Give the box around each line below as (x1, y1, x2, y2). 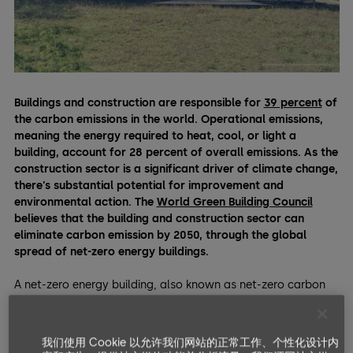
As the (303, 146, 338, 160)
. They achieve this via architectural (136, 311, 324, 325)
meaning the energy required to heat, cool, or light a (13, 129, 296, 143)
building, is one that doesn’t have (13, 295, 192, 309)
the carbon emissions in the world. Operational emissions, (13, 113, 323, 127)
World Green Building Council (156, 195, 313, 210)
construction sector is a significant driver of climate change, (13, 162, 338, 176)
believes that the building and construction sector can (13, 212, 304, 226)
